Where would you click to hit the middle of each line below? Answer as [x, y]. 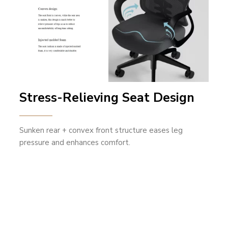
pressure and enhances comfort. [75, 142]
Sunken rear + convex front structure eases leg [101, 130]
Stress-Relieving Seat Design [107, 97]
